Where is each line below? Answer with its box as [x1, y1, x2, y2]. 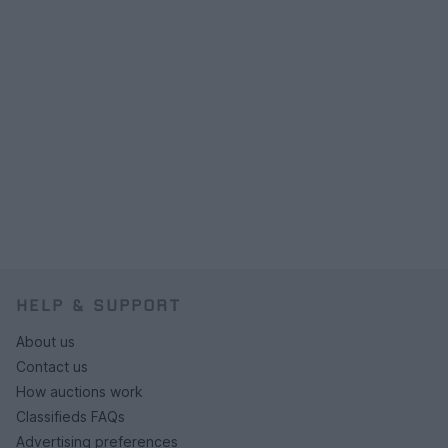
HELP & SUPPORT [16, 294, 181, 315]
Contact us [16, 357, 88, 375]
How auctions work [16, 382, 143, 400]
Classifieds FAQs [16, 407, 125, 425]
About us [16, 332, 75, 350]
